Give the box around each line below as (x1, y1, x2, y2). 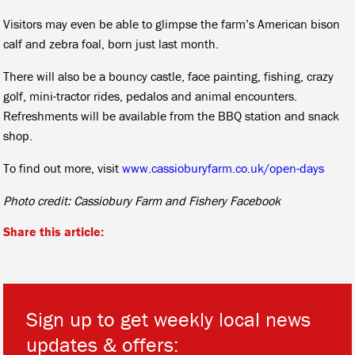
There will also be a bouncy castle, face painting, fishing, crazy (3, 67, 334, 84)
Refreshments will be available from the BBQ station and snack (3, 107, 340, 124)
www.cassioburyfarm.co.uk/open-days (122, 159, 325, 176)
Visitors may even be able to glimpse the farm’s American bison (3, 15, 341, 32)
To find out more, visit (3, 159, 123, 176)
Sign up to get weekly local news (26, 306, 311, 332)
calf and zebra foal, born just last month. (3, 35, 219, 52)
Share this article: (3, 223, 105, 239)
